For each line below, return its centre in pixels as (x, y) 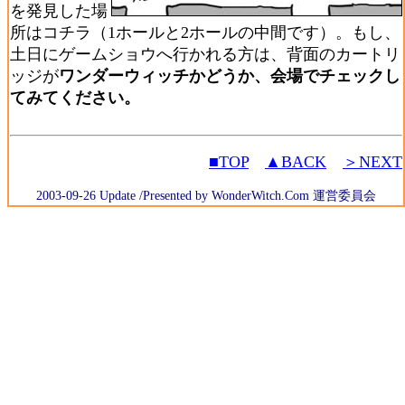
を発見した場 (59, 11)
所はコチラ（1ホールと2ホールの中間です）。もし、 (205, 33)
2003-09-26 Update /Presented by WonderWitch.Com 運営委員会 (206, 195)
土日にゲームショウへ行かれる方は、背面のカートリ (205, 54)
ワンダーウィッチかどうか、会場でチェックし (230, 76)
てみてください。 (75, 98)
